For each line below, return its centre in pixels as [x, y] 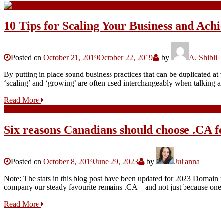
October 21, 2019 [71, 58]
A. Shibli [203, 58]
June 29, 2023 [116, 162]
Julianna [187, 162]
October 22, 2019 [126, 58]
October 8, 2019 [69, 162]
